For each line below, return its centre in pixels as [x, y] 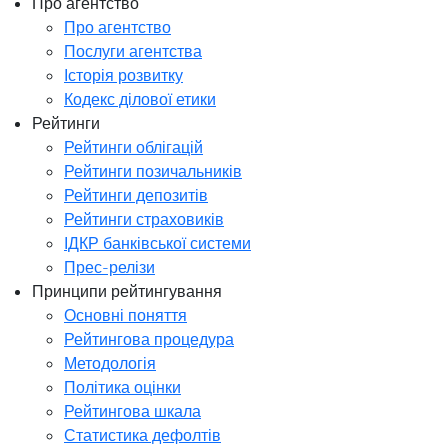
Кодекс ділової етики [140, 98]
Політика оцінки [122, 386]
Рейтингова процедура [149, 338]
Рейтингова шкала [132, 410]
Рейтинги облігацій [133, 146]
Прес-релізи [109, 266]
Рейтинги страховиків [144, 218]
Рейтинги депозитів [136, 194]
